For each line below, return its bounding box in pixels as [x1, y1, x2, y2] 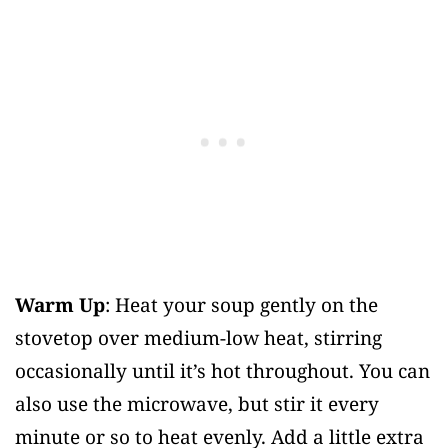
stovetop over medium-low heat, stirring [15, 324, 382, 351]
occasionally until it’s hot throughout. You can [15, 357, 430, 384]
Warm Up [15, 291, 105, 318]
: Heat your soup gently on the [105, 291, 378, 318]
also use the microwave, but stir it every [15, 390, 379, 417]
